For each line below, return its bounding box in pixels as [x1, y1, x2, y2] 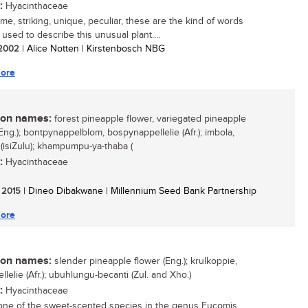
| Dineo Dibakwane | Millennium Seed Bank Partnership [21, 186, 256, 197]
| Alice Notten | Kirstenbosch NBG [19, 43, 165, 54]
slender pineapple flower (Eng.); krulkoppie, [52, 256, 237, 267]
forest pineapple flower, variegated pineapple [52, 113, 246, 124]
